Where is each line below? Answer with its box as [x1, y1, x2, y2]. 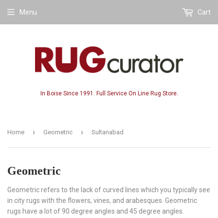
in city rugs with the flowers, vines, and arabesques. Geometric [7, 196, 197, 204]
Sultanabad [91, 128, 124, 136]
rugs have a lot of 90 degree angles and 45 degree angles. [7, 207, 184, 215]
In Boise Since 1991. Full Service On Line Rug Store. [40, 90, 178, 97]
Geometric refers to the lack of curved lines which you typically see [7, 185, 210, 194]
